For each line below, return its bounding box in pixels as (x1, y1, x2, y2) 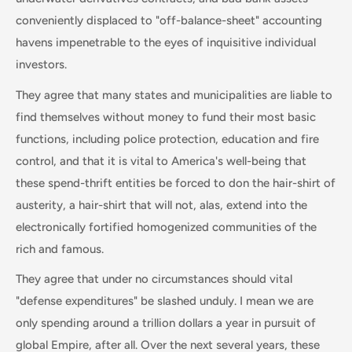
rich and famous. (16, 241, 104, 256)
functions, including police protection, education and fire (16, 131, 319, 146)
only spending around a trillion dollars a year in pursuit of (16, 316, 316, 330)
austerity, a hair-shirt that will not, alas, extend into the (16, 197, 307, 212)
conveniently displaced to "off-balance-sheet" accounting (16, 13, 322, 27)
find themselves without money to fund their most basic (16, 109, 316, 124)
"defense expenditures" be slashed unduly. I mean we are (16, 294, 313, 308)
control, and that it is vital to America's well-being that (16, 153, 306, 168)
